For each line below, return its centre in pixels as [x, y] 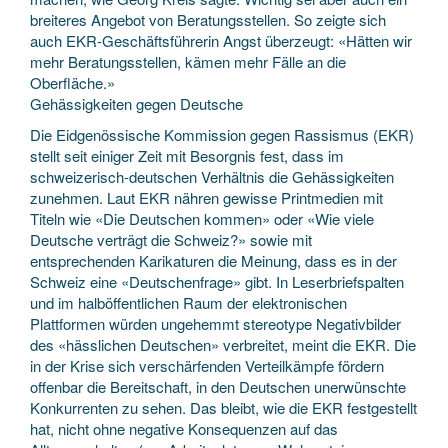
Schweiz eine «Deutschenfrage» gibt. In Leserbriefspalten [217, 281]
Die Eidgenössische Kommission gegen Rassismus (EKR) [222, 134]
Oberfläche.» [72, 82]
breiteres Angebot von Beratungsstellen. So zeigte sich [208, 19]
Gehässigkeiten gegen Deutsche [136, 103]
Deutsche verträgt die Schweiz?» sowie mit [171, 239]
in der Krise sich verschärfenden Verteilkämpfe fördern [207, 365]
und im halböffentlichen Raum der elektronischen [188, 302]
